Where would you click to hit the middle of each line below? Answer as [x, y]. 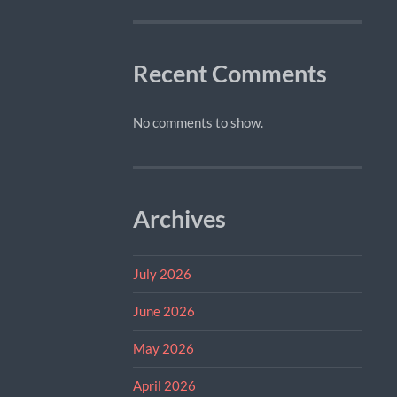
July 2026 [162, 273]
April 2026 [164, 385]
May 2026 [163, 348]
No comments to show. [198, 122]
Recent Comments [230, 73]
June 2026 [163, 311]
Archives [179, 218]
